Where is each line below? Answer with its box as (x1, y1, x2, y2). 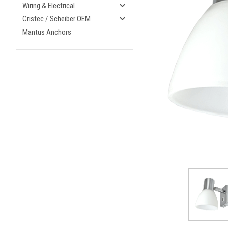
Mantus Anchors (22, 27, 71, 37)
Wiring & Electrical (22, 1, 75, 10)
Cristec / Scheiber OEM (22, 14, 91, 23)
